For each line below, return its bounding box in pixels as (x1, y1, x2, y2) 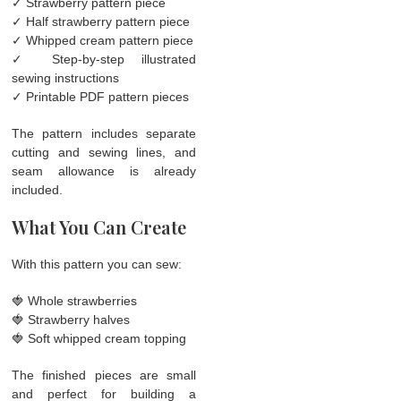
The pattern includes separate (12, 125, 196, 141)
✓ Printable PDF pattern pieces (12, 89, 190, 104)
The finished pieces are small (12, 367, 196, 382)
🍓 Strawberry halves (12, 311, 131, 327)
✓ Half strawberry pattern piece (12, 13, 191, 29)
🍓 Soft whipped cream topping (12, 330, 187, 346)
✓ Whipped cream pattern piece (12, 32, 194, 47)
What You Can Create (12, 214, 187, 239)
